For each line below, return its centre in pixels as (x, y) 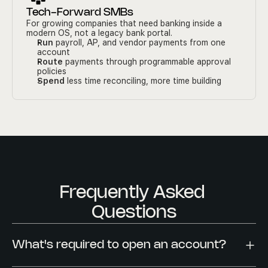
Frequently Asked (132, 193)
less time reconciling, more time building (143, 81)
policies (52, 71)
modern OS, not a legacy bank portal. (99, 33)
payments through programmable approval (147, 62)
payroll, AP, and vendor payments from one (139, 42)
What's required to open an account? (119, 245)
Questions (134, 213)
